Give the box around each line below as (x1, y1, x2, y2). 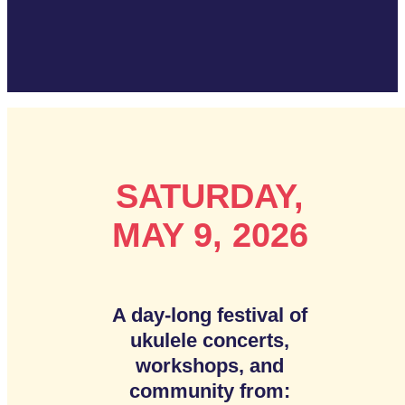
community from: (128, 379, 290, 402)
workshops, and (135, 353, 284, 377)
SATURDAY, (116, 175, 304, 215)
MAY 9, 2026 (111, 214, 308, 254)
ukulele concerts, (129, 328, 289, 352)
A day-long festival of (111, 303, 307, 326)
